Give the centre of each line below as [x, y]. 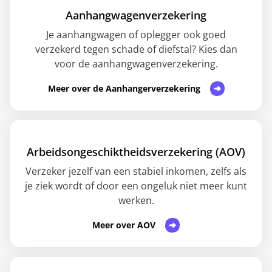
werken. [136, 200]
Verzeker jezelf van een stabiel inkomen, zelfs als [136, 171]
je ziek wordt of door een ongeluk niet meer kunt [136, 186]
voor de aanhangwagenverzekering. [136, 64]
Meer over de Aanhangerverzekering [124, 88]
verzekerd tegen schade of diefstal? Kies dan [136, 49]
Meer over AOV [124, 225]
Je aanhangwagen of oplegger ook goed [136, 35]
